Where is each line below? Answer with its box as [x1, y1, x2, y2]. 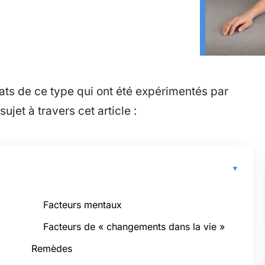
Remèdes [31, 243, 72, 254]
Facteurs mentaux [43, 199, 122, 211]
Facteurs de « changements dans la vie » [43, 221, 225, 232]
